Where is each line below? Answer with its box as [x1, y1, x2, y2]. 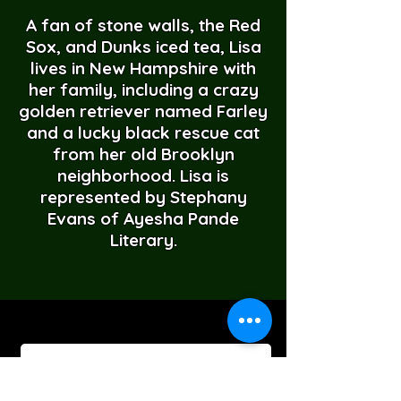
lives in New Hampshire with [30, 57, 256, 79]
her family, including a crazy [28, 79, 259, 100]
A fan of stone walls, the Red [26, 14, 260, 36]
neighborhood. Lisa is [57, 165, 229, 186]
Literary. [109, 229, 177, 251]
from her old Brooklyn [52, 143, 235, 165]
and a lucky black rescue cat [27, 122, 260, 143]
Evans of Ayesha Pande [47, 208, 239, 229]
